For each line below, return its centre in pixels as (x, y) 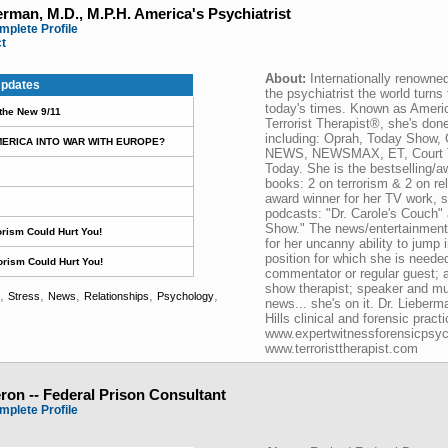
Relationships (116, 296)
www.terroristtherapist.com (341, 348)
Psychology (185, 296)
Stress (24, 296)
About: (287, 78)
